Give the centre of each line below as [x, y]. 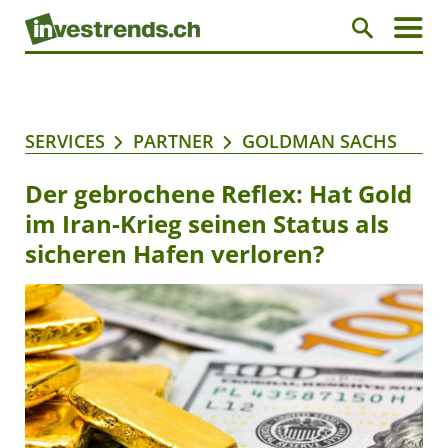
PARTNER [173, 141]
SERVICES [65, 141]
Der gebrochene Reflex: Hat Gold [218, 194]
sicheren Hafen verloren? [174, 254]
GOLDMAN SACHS [319, 141]
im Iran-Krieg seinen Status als [207, 224]
